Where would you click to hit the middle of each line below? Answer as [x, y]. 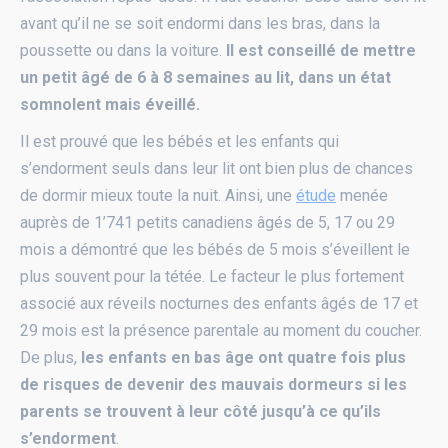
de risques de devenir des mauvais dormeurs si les [213, 384]
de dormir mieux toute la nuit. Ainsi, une [158, 195]
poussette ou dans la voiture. [123, 50]
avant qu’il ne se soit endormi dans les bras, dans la [200, 23]
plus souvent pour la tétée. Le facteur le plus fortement [212, 276]
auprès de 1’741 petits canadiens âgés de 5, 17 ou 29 [207, 222]
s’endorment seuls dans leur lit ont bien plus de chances [216, 168]
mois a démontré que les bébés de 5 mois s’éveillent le [215, 249]
